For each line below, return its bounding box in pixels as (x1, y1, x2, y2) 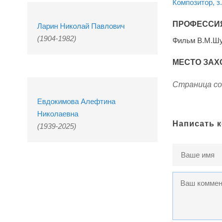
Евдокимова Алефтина (37, 97, 115, 106)
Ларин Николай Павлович (37, 22, 125, 30)
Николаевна (37, 110, 78, 118)
